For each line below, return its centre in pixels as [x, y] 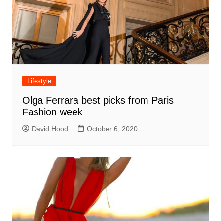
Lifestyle [39, 81]
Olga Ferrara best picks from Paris [98, 100]
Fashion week [52, 112]
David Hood [50, 129]
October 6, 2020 [112, 129]
